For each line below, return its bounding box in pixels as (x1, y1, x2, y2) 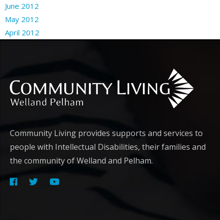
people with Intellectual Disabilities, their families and (10, 141, 206, 152)
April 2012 (5, 27, 39, 37)
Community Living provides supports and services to (10, 127, 203, 138)
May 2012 (5, 14, 39, 24)
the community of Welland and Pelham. (10, 155, 153, 166)
